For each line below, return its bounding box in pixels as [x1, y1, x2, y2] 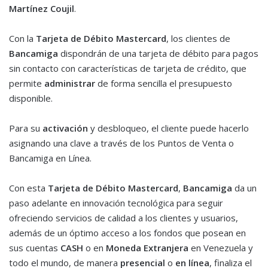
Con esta [9, 182, 48, 194]
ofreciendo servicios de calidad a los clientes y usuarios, [9, 212, 238, 224]
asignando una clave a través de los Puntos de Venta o [9, 137, 234, 150]
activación [42, 122, 88, 135]
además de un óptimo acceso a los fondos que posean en [9, 227, 246, 239]
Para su [9, 122, 42, 135]
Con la [9, 32, 36, 45]
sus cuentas [9, 242, 60, 254]
